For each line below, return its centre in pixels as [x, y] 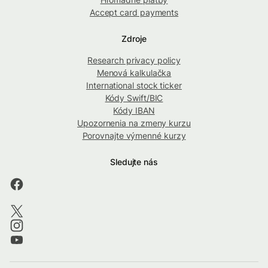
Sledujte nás [134, 162]
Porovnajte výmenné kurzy [134, 135]
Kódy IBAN [134, 110]
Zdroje [134, 38]
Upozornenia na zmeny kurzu [134, 123]
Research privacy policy [134, 60]
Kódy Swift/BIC [134, 98]
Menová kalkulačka [134, 72]
